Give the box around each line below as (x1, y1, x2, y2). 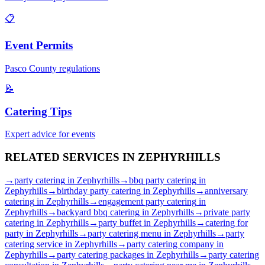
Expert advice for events (5, 129, 95, 140)
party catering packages (57, 249, 144, 260)
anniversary (205, 185, 248, 196)
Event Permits (5, 39, 73, 52)
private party (203, 206, 250, 217)
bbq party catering (129, 174, 196, 185)
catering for (205, 217, 248, 228)
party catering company (127, 238, 214, 249)
